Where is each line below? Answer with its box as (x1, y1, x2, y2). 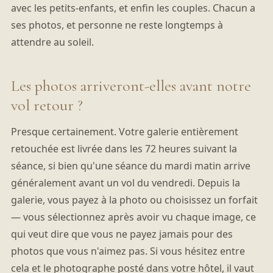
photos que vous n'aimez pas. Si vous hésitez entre (10, 244, 245, 258)
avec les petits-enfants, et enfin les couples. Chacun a (10, 1, 255, 15)
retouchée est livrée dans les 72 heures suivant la (10, 141, 237, 155)
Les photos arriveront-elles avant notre (10, 76, 251, 95)
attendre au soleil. (10, 35, 94, 49)
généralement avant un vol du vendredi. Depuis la (10, 175, 240, 190)
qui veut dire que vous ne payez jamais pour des (10, 227, 233, 241)
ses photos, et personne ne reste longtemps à (10, 18, 223, 32)
